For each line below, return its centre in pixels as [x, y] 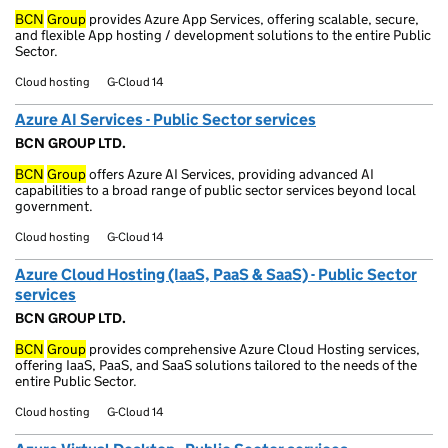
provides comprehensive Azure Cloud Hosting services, [253, 349]
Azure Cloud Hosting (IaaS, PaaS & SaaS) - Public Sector [216, 274]
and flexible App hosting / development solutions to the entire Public [223, 35]
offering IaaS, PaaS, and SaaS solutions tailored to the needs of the [216, 365]
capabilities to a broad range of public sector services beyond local [215, 190]
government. [54, 206]
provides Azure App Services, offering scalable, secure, [252, 19]
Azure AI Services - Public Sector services [165, 119]
